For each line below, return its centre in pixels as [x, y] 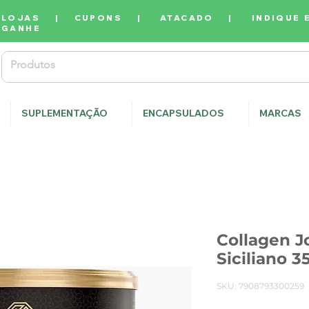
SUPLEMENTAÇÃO [64, 113]
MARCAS [280, 113]
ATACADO [187, 18]
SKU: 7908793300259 [260, 286]
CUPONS [98, 18]
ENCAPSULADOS [183, 113]
